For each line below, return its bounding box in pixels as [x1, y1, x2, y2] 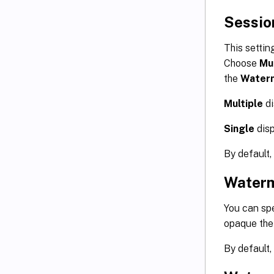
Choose [224, 57, 259, 69]
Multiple [224, 97, 263, 109]
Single [224, 122, 254, 135]
